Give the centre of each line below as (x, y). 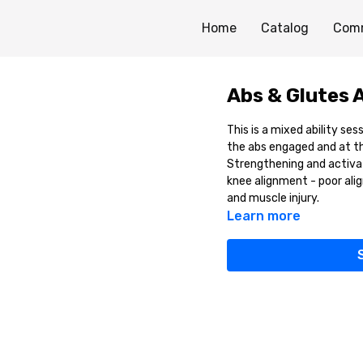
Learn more (263, 216)
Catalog (285, 28)
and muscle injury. (274, 198)
